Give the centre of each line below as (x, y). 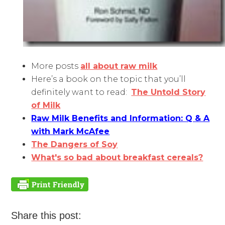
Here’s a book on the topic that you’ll (109, 79)
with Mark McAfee (71, 132)
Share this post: (46, 216)
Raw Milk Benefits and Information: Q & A (121, 119)
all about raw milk (119, 66)
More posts (56, 66)
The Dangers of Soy (75, 145)
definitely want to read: (81, 92)
